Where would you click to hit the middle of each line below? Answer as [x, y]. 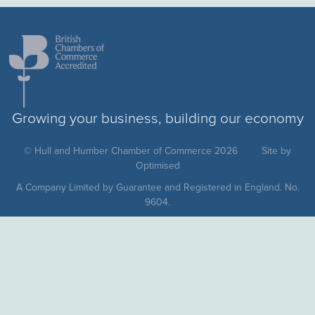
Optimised [157, 165]
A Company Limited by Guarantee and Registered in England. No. [157, 187]
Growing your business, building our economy [157, 118]
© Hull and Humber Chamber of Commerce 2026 [132, 150]
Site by [276, 150]
